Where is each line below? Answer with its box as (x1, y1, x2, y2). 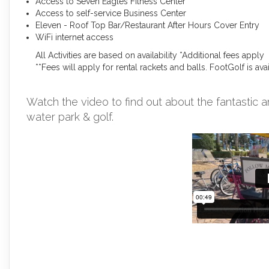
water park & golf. (26, 110, 113, 123)
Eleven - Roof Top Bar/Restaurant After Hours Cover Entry (35, 20, 259, 30)
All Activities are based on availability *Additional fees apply (35, 50, 264, 60)
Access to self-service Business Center (35, 8, 186, 18)
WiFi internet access (35, 32, 113, 42)
